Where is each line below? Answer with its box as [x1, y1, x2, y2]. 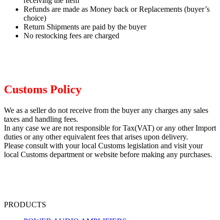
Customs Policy [4, 83, 82, 96]
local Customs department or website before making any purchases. [4, 150, 212, 159]
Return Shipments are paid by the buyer [24, 22, 146, 31]
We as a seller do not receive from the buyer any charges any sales [4, 106, 208, 115]
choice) [24, 13, 46, 22]
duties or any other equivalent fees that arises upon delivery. [4, 133, 188, 141]
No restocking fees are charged [24, 31, 119, 40]
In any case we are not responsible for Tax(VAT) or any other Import [4, 124, 216, 133]
